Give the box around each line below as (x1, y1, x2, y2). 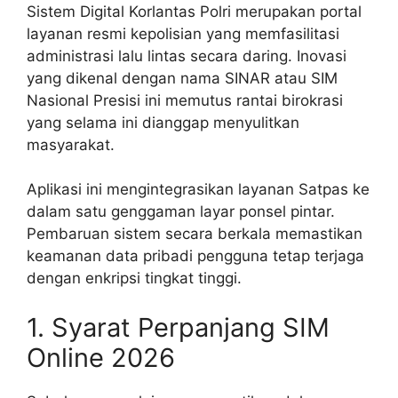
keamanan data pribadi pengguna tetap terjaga (27, 247, 364, 266)
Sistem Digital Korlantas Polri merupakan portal (27, 2, 362, 20)
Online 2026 (27, 341, 175, 373)
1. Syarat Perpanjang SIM (27, 311, 330, 343)
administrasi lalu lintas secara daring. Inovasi (27, 46, 346, 65)
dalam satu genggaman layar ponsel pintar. (27, 203, 335, 221)
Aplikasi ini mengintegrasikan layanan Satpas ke (27, 180, 370, 199)
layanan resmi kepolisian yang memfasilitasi (27, 24, 339, 43)
